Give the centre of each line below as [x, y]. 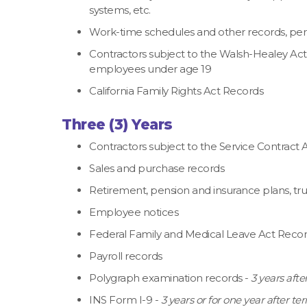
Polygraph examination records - [170, 278]
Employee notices [134, 212]
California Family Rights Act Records [176, 90]
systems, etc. [120, 10]
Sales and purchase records [157, 168]
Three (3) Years [117, 124]
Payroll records [126, 256]
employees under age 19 [150, 69]
